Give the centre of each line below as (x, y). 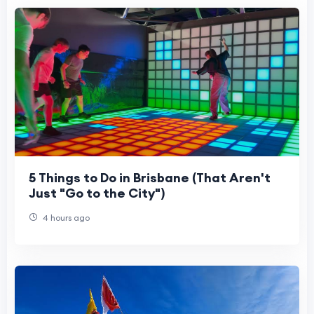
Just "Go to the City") (97, 193)
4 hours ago (65, 218)
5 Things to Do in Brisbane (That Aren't (150, 178)
